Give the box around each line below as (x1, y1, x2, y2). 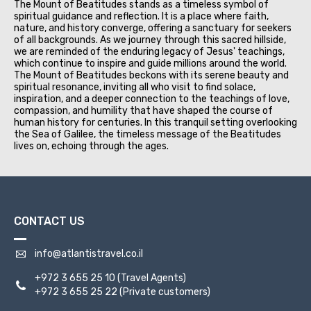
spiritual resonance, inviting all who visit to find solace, (14, 81, 255, 93)
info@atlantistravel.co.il (35, 247, 143, 260)
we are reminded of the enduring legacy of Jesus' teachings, (14, 45, 285, 58)
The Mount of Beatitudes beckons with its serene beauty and (14, 69, 289, 81)
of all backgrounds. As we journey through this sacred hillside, (14, 33, 286, 46)
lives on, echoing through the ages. (14, 140, 169, 152)
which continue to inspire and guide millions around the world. (14, 57, 287, 69)
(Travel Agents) (115, 271, 186, 284)
